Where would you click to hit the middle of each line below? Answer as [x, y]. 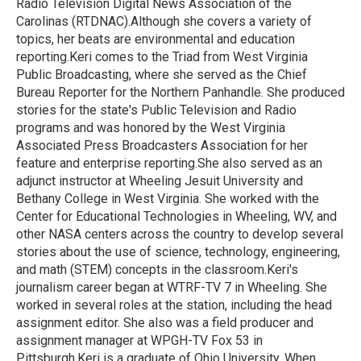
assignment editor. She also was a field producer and [165, 323]
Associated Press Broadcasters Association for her [162, 145]
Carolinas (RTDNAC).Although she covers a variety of [164, 21]
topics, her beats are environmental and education [156, 39]
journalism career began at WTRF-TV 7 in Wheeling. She [172, 287]
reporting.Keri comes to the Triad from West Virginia [162, 57]
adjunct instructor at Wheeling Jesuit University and [160, 181]
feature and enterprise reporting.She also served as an [169, 163]
